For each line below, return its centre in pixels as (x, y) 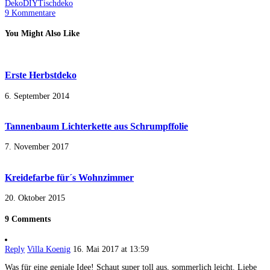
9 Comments (28, 219)
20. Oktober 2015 (35, 198)
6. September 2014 (37, 96)
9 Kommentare (30, 13)
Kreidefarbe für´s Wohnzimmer (69, 177)
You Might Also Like (42, 34)
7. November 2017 (37, 147)
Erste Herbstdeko (41, 75)
